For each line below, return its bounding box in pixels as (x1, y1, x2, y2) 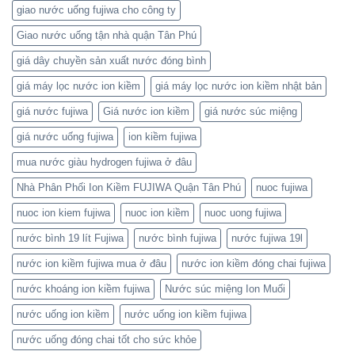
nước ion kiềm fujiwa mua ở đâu (17, 258, 166, 270)
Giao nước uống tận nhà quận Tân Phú (17, 29, 197, 42)
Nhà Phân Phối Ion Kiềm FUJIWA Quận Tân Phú (17, 181, 241, 194)
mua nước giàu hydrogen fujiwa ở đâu (17, 156, 192, 169)
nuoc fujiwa (256, 181, 307, 194)
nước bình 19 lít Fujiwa (17, 232, 124, 245)
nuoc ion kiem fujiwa (17, 207, 110, 219)
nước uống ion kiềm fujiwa (124, 308, 246, 321)
